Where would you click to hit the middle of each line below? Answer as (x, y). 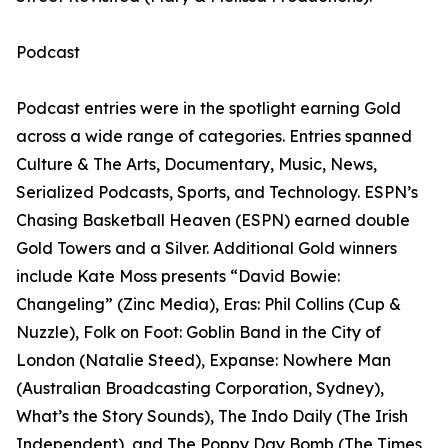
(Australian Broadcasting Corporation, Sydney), (200, 388)
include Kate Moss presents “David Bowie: (178, 276)
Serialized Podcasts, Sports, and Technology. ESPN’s (217, 192)
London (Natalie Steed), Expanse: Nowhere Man (203, 360)
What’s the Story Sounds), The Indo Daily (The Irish (212, 416)
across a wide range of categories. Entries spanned (214, 136)
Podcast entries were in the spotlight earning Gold (208, 108)
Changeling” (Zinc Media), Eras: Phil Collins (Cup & (208, 304)
